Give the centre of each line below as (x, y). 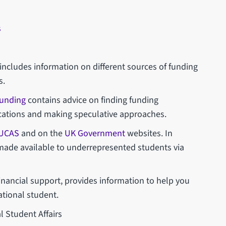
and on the (42, 133)
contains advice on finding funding (92, 100)
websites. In (149, 133)
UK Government (95, 133)
